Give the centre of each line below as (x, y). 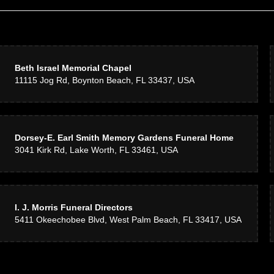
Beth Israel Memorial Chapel (73, 68)
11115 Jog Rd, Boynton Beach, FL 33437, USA (104, 80)
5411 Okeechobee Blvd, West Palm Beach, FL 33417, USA (128, 220)
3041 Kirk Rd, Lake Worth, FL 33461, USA (96, 150)
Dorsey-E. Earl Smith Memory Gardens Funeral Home (124, 138)
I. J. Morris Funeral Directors (73, 207)
